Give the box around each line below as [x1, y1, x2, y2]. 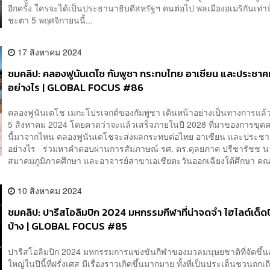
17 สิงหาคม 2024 [15, 45, 83, 58]
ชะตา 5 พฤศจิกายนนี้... [8, 14, 93, 27]
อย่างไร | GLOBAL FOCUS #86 [8, 80, 144, 95]
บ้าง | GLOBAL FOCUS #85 [8, 219, 128, 234]
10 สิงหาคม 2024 [15, 184, 83, 197]
